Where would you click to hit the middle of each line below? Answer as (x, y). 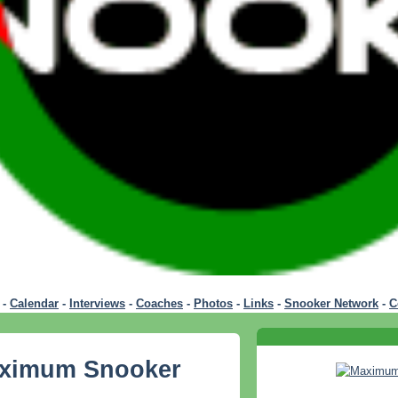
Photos (213, 304)
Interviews (97, 304)
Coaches (159, 304)
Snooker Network (331, 304)
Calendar (34, 304)
